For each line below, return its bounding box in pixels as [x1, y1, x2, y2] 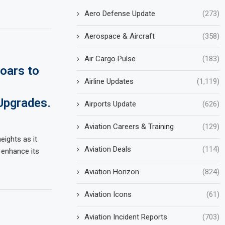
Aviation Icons [84, 189, 132, 199]
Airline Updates [84, 76, 134, 86]
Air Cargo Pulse [84, 54, 136, 63]
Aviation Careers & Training [84, 122, 174, 131]
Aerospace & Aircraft [84, 31, 155, 41]
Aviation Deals [84, 144, 132, 154]
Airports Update [84, 99, 137, 108]
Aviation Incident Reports [84, 212, 168, 221]
